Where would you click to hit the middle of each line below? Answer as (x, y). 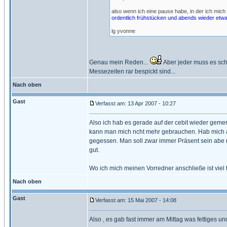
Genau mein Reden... (119, 62)
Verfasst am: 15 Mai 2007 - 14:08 (136, 200)
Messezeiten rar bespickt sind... (132, 71)
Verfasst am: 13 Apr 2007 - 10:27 (136, 103)
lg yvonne (123, 31)
